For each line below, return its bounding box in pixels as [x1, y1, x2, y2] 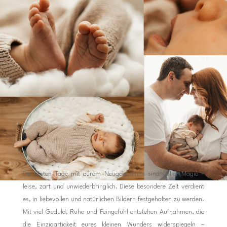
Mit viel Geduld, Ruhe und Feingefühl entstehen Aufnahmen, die [22, 208, 205, 215]
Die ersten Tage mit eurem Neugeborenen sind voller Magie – [22, 170, 205, 177]
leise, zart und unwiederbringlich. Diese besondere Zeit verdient [22, 183, 205, 190]
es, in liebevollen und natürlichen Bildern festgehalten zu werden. [22, 196, 205, 203]
